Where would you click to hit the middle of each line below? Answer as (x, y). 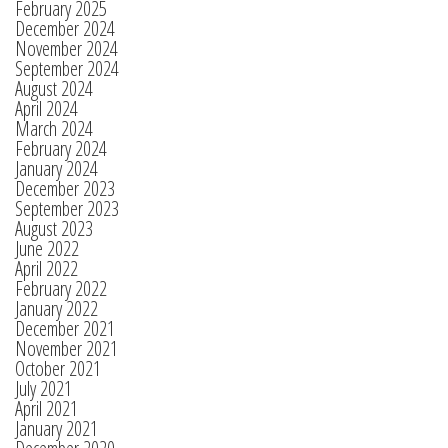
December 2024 (65, 28)
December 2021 (65, 328)
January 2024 (56, 168)
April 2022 (46, 268)
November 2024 (66, 48)
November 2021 (66, 348)
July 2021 (43, 388)
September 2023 (67, 208)
